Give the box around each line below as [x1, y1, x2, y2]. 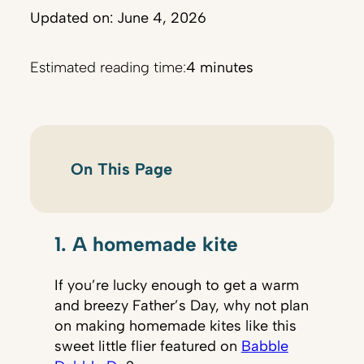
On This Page [70, 159, 172, 180]
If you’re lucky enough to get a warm [54, 276, 299, 295]
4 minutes [186, 58, 254, 77]
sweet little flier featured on [54, 337, 241, 356]
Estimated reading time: [30, 58, 187, 77]
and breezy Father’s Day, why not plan [54, 297, 309, 315]
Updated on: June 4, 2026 [30, 9, 207, 28]
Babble [240, 337, 288, 356]
